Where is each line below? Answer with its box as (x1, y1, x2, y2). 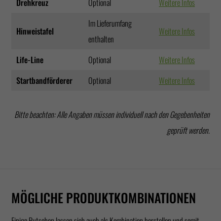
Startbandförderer (16, 74, 73, 87)
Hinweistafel (16, 25, 54, 37)
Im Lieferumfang (88, 17, 132, 30)
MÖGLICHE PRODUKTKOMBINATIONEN (11, 187, 196, 207)
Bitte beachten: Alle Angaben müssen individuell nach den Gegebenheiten (14, 109, 210, 121)
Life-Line (16, 54, 43, 66)
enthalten (88, 33, 114, 45)
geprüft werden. (167, 124, 210, 137)
